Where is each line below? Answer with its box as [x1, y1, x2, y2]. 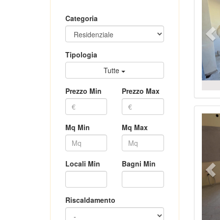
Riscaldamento [65, 195, 115, 205]
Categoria [65, 13, 98, 24]
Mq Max [122, 122, 148, 133]
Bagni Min [122, 159, 156, 169]
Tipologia [65, 50, 97, 60]
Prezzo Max [122, 86, 160, 96]
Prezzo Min [65, 86, 102, 96]
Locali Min [65, 159, 100, 169]
